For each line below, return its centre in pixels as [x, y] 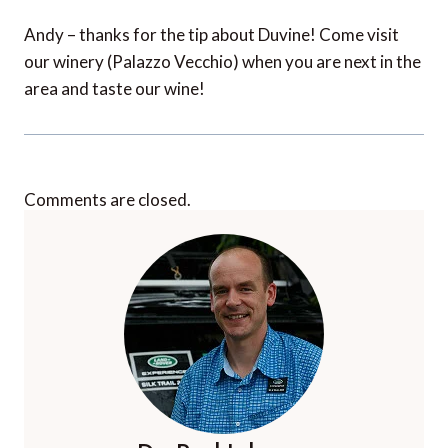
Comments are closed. [107, 200]
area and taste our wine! [114, 89]
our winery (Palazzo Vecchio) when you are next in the [222, 62]
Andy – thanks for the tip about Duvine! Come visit [211, 35]
